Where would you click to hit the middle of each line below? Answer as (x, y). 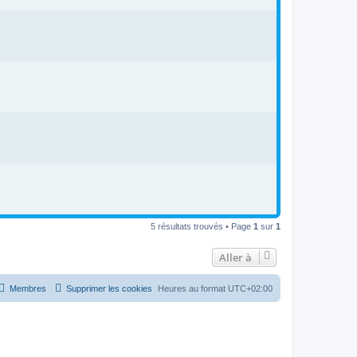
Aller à (235, 257)
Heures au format (193, 288)
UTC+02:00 (250, 288)
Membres (28, 288)
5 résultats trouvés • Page (202, 226)
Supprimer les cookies (109, 288)
